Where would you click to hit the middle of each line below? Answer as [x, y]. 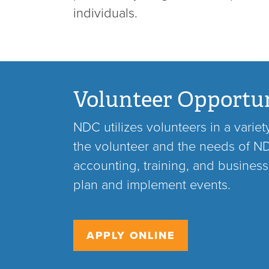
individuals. [105, 13]
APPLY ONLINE [131, 235]
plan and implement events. [152, 185]
